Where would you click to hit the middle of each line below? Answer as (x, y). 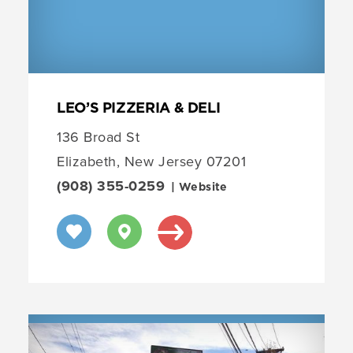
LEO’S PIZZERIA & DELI (139, 109)
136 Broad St (98, 137)
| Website (201, 188)
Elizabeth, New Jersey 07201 (152, 162)
